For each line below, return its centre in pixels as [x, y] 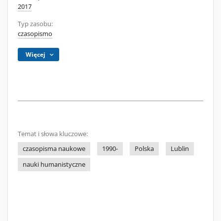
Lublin [180, 149]
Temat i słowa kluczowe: [53, 134]
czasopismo [35, 34]
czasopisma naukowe [54, 149]
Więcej [36, 55]
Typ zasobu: [35, 24]
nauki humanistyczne [54, 165]
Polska [144, 149]
